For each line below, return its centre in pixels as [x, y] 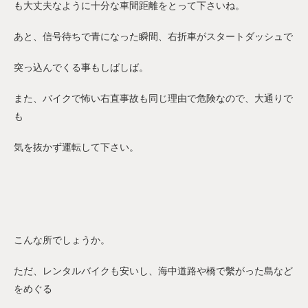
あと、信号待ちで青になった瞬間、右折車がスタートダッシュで [153, 37]
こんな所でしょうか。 [62, 240]
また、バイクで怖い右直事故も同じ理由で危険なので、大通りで [153, 99]
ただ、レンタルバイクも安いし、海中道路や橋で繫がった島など [153, 271]
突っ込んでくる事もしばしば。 [81, 68]
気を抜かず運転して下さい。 [76, 147]
